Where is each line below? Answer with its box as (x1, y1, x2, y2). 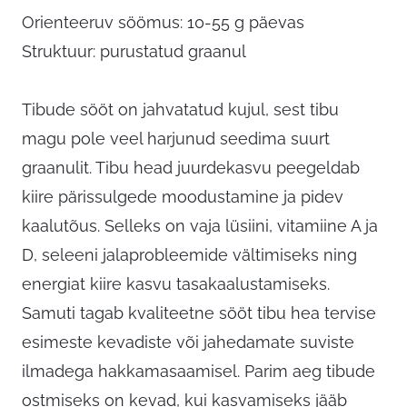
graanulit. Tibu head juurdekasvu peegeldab (22, 158, 360, 178)
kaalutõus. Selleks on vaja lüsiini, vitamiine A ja (22, 216, 378, 236)
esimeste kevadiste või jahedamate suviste (22, 333, 354, 352)
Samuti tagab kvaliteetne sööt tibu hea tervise (22, 303, 376, 323)
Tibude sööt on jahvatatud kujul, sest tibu (22, 100, 339, 120)
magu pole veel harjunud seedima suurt (22, 129, 330, 149)
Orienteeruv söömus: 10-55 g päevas (22, 13, 304, 33)
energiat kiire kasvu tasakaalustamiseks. (22, 274, 330, 294)
